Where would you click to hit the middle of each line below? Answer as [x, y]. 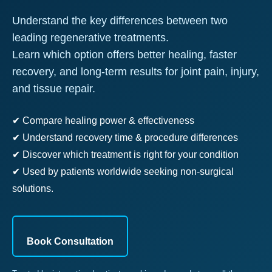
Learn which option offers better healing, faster [124, 55]
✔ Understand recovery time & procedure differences [125, 138]
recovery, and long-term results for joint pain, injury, [136, 72]
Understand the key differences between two [120, 21]
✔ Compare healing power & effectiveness [103, 121]
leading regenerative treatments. [90, 38]
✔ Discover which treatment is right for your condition [125, 155]
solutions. [33, 189]
